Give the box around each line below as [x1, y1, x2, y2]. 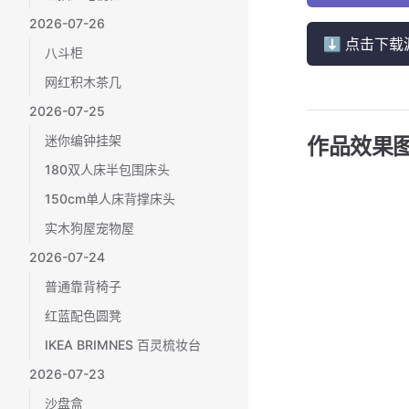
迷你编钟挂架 [45, 132, 121, 148]
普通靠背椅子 [45, 278, 121, 294]
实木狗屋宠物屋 [45, 220, 134, 236]
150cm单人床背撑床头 [45, 191, 175, 206]
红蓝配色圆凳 [45, 308, 121, 323]
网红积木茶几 [45, 74, 121, 89]
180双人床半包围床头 [45, 162, 170, 177]
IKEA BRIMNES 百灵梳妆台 [45, 337, 201, 352]
